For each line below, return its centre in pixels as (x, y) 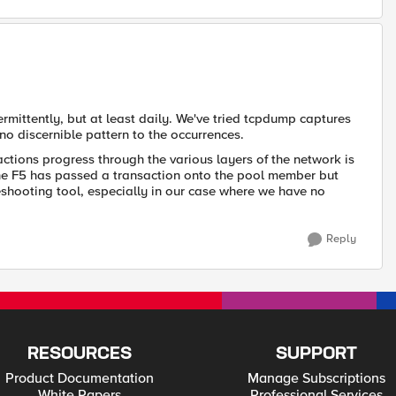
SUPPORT (317, 354)
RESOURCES (79, 354)
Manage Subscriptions (317, 378)
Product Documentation (79, 378)
